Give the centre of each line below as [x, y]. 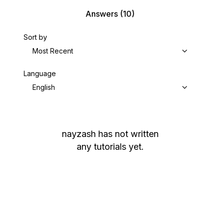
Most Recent [53, 51]
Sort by [35, 37]
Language [40, 73]
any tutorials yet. [110, 147]
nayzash [79, 134]
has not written [128, 134]
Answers [102, 14]
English [44, 87]
